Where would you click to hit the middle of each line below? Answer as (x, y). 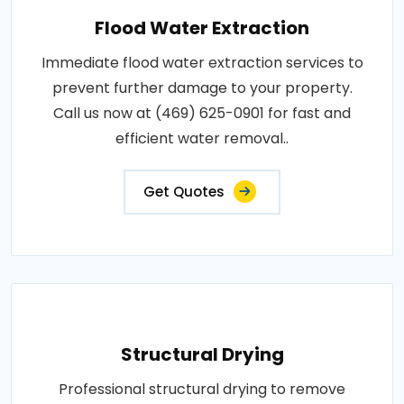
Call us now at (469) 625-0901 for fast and (202, 113)
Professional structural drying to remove (202, 389)
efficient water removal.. (202, 138)
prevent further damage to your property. (202, 88)
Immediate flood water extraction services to (202, 63)
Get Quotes (184, 192)
